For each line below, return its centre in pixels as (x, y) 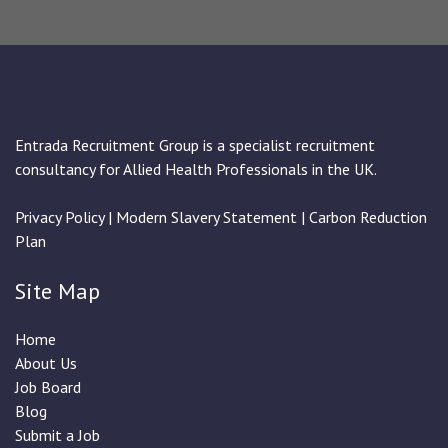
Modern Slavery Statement (208, 217)
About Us (46, 363)
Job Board (48, 387)
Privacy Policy (59, 217)
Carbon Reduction (368, 217)
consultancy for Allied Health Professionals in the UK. (196, 169)
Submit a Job (57, 435)
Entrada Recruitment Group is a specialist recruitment (195, 145)
